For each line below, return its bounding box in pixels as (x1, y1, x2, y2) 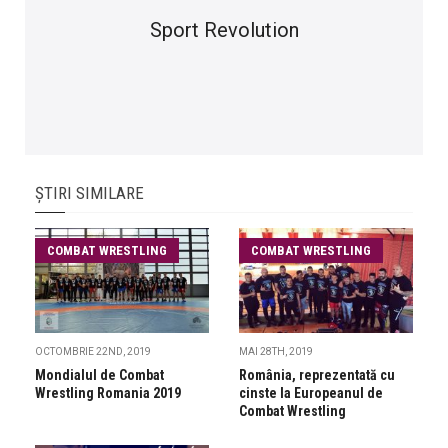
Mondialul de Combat (35, 367, 164, 384)
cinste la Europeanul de (239, 385, 383, 402)
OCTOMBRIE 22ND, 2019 (35, 346, 151, 358)
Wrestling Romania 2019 (35, 385, 181, 402)
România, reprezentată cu (239, 367, 395, 384)
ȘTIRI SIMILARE (35, 183, 144, 204)
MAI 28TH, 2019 (239, 346, 313, 358)
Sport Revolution (149, 18, 299, 43)
